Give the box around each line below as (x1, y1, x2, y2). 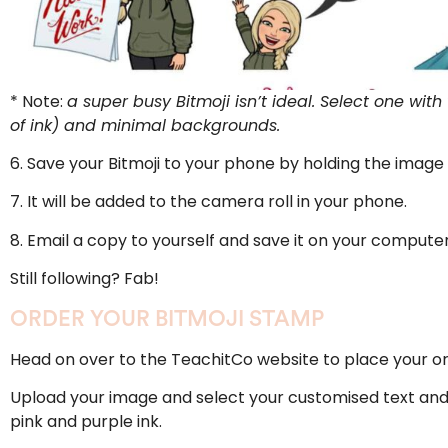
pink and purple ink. (10, 410, 162, 433)
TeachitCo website (171, 347, 319, 371)
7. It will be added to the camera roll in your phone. (10, 190, 407, 214)
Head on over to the (10, 347, 171, 371)
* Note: (10, 89, 67, 113)
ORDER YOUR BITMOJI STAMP (10, 307, 324, 330)
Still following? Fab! (10, 267, 159, 291)
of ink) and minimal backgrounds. (10, 113, 280, 137)
